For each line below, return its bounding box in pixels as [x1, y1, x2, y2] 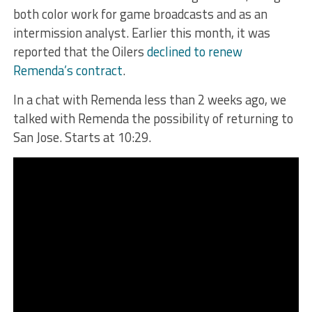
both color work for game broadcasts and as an [13, 4, 267, 24]
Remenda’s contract [13, 61, 123, 81]
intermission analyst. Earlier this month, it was [13, 23, 270, 43]
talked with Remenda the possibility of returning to [13, 109, 293, 129]
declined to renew [146, 42, 242, 62]
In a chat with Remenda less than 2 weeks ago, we [13, 90, 286, 110]
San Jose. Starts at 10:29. [13, 127, 151, 148]
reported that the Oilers [13, 42, 147, 62]
